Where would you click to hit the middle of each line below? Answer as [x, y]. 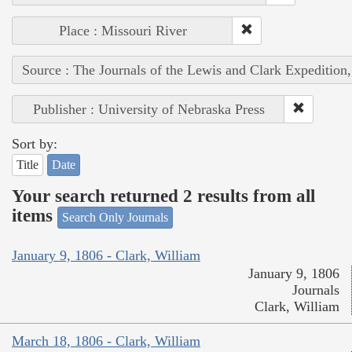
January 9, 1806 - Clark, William [106, 256]
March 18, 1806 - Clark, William [106, 341]
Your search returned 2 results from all [163, 196]
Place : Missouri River [123, 30]
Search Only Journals [115, 217]
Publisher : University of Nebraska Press [148, 109]
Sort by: [35, 143]
